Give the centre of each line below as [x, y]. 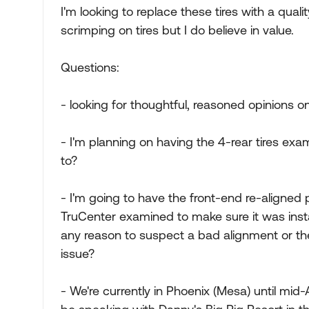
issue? [78, 253]
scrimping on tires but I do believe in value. [177, 30]
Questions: [90, 67]
